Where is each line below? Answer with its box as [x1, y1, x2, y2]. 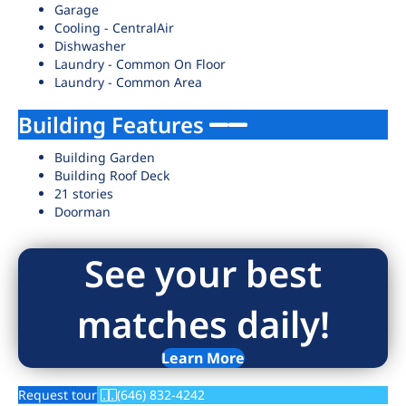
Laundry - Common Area [54, 73, 202, 91]
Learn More [161, 348, 245, 368]
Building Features [18, 110, 209, 140]
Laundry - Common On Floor [54, 55, 226, 72]
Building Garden [54, 149, 155, 166]
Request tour [18, 386, 97, 403]
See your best [84, 248, 322, 298]
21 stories [54, 185, 113, 202]
